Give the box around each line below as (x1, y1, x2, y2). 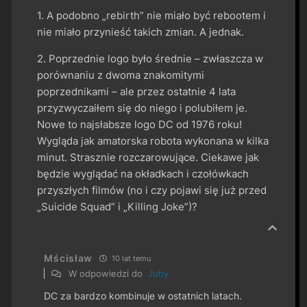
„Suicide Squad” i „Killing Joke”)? (37, 199, 198, 213)
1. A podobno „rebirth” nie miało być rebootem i (37, 8, 267, 22)
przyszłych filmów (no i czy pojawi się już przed (37, 183, 267, 197)
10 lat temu (110, 253, 151, 263)
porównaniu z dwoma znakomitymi (37, 68, 205, 82)
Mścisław (44, 251, 93, 264)
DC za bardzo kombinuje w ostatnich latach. (44, 289, 243, 302)
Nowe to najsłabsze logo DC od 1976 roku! (37, 117, 243, 131)
